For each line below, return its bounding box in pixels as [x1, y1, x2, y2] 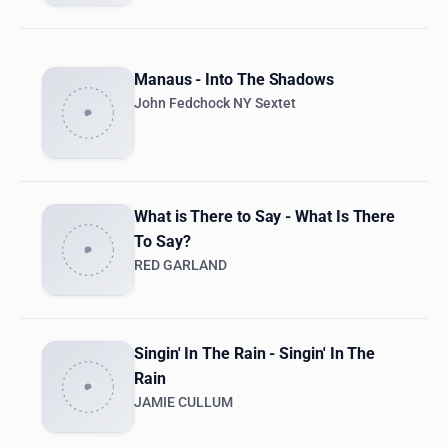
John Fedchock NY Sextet [134, 95, 296, 113]
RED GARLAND [134, 257, 227, 275]
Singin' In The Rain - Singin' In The [134, 344, 376, 364]
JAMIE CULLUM [134, 394, 233, 412]
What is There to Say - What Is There [134, 207, 396, 227]
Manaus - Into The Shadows [134, 70, 334, 90]
